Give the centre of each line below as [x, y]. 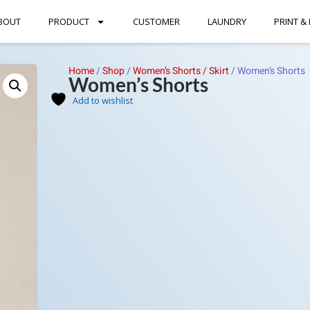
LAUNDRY [227, 21]
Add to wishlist [102, 100]
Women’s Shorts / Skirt [181, 71]
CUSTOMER [156, 21]
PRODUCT [69, 21]
